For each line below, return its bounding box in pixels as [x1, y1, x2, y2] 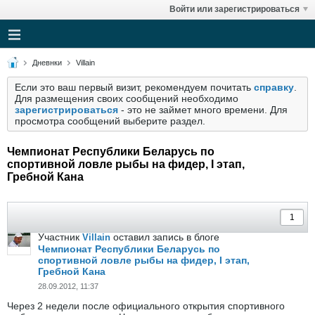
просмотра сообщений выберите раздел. [15, 115, 205, 127]
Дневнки [32, 58, 62, 67]
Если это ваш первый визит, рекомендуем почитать [15, 82, 254, 93]
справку [254, 82, 294, 93]
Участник [38, 231, 82, 243]
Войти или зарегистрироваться [169, 4, 300, 14]
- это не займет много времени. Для [118, 104, 288, 115]
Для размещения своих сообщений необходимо [15, 93, 238, 104]
